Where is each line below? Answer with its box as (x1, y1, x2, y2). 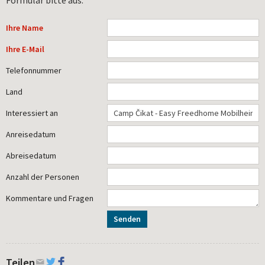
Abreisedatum (6, 150, 56, 161)
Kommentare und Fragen (6, 192, 93, 203)
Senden (114, 213, 141, 224)
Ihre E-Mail (6, 43, 44, 54)
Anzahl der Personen (6, 171, 79, 182)
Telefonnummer (6, 64, 62, 76)
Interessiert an (6, 107, 58, 118)
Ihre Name (6, 22, 43, 33)
